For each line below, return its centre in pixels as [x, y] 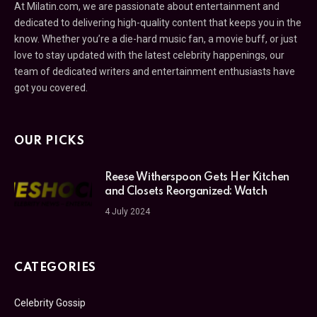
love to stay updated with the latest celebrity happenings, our [149, 56]
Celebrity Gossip [50, 303]
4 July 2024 [127, 212]
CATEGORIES [55, 268]
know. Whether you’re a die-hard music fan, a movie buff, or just [156, 39]
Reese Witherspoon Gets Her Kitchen [197, 178]
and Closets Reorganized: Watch [186, 192]
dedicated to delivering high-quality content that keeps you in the [158, 23]
